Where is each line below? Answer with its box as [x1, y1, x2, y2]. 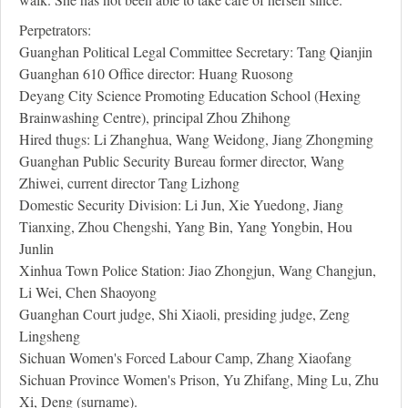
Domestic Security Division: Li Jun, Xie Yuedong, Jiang [19, 195, 343, 215]
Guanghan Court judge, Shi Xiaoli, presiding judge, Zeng [19, 304, 350, 324]
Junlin [19, 239, 54, 259]
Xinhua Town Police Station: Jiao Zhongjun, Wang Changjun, [19, 260, 376, 280]
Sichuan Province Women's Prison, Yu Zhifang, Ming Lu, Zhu [19, 370, 379, 390]
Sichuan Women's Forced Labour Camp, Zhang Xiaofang [19, 348, 352, 368]
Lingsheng [19, 326, 80, 346]
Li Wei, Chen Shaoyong [19, 282, 157, 302]
